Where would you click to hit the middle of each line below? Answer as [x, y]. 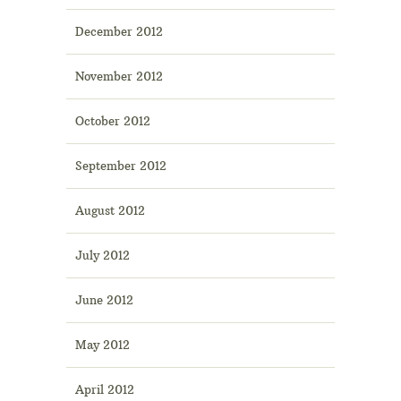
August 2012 [110, 211]
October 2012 [113, 121]
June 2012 [104, 300]
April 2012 [105, 390]
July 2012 [102, 256]
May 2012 [102, 345]
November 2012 [119, 77]
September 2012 [121, 166]
